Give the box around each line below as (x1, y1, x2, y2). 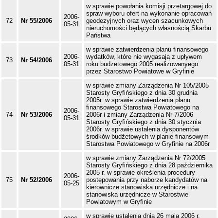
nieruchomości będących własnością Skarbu (86, 24, 211, 32)
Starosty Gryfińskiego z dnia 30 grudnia (86, 89, 198, 97)
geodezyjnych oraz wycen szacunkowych (86, 17, 203, 25)
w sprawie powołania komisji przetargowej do (86, 2, 212, 10)
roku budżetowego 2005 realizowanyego (86, 60, 198, 68)
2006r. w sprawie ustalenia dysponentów (86, 126, 199, 133)
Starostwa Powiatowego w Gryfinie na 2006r (86, 140, 210, 148)
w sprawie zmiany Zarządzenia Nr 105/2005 (86, 82, 209, 90)
